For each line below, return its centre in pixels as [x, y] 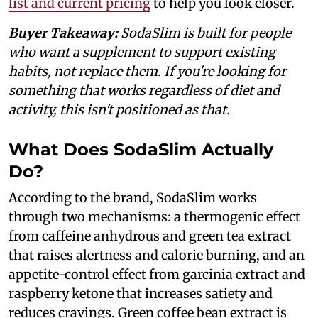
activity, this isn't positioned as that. [119, 110]
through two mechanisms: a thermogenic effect [154, 217]
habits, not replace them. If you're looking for [147, 72]
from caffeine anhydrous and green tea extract [150, 236]
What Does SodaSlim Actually [141, 150]
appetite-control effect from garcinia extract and [157, 275]
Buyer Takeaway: [63, 33]
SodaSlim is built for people [204, 33]
